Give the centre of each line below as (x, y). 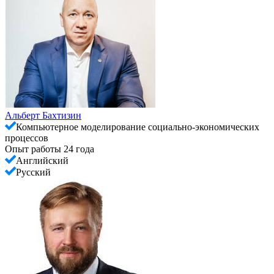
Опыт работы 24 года (50, 149)
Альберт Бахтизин (43, 115)
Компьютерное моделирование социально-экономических (138, 127)
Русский (33, 172)
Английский (42, 160)
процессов (27, 138)
